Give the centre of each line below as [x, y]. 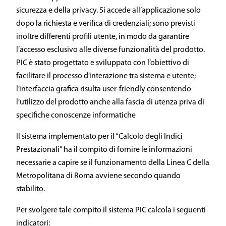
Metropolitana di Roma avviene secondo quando [98, 176]
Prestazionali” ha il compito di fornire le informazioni [104, 150]
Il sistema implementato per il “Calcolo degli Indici [99, 137]
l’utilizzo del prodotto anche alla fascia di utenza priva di [110, 102]
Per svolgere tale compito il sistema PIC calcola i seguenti [111, 210]
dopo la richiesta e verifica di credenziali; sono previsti [106, 24]
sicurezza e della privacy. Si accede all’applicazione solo [108, 11]
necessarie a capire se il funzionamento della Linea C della [113, 163]
